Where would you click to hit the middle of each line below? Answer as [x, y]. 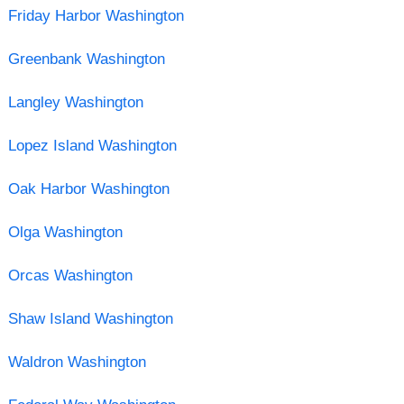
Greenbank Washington [86, 59]
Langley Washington [75, 102]
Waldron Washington [77, 362]
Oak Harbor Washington [88, 188]
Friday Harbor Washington [96, 15]
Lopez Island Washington [92, 145]
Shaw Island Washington [90, 318]
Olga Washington [65, 232]
